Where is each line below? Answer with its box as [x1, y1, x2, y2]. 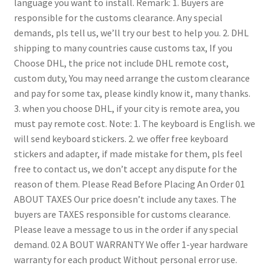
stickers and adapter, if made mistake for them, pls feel [13, 147, 243, 160]
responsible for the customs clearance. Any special [13, 11, 223, 24]
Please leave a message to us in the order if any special [13, 223, 238, 235]
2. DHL [220, 26, 249, 39]
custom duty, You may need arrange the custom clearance [13, 71, 250, 84]
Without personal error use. [121, 253, 237, 266]
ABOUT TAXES [13, 192, 72, 205]
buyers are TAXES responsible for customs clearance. [13, 207, 230, 220]
